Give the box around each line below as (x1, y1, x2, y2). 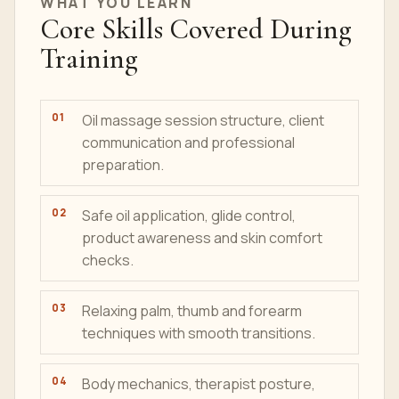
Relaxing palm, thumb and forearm (82, 301, 302, 321)
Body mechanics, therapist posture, (82, 374, 315, 394)
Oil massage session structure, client (82, 110, 324, 130)
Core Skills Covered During (40, 12, 351, 46)
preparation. (82, 155, 164, 175)
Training (40, 41, 137, 76)
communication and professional (82, 133, 295, 152)
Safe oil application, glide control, (82, 206, 296, 225)
